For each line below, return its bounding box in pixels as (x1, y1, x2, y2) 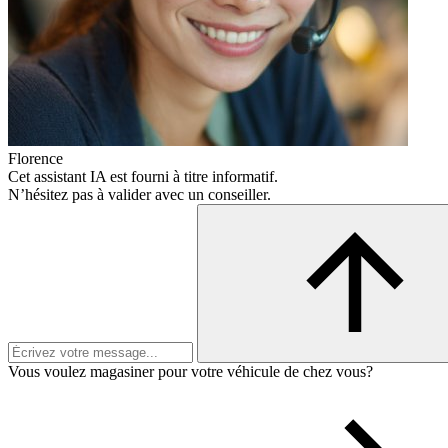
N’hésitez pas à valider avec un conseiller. (8, 186, 271, 203)
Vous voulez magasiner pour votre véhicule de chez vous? (8, 363, 373, 380)
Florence (8, 150, 63, 167)
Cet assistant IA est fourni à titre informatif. (8, 168, 278, 185)
